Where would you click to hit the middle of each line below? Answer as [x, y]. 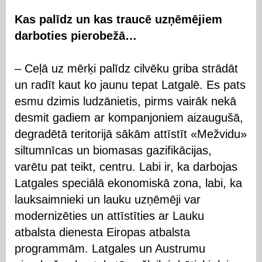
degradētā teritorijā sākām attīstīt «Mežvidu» [131, 134]
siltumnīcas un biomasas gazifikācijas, [113, 150]
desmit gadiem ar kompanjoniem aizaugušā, [129, 117]
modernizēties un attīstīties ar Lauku [109, 216]
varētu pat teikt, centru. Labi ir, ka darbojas [126, 166]
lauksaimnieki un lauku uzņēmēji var [108, 199]
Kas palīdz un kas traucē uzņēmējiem [118, 19]
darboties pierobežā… [76, 35]
